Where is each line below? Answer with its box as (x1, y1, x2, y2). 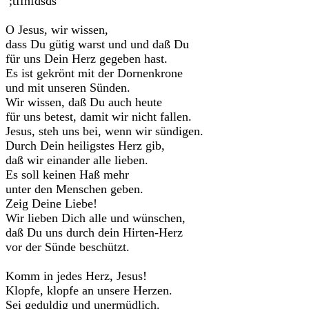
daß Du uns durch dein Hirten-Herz (6, 226, 183, 239)
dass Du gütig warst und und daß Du (6, 37, 189, 51)
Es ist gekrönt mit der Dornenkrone (6, 66, 183, 80)
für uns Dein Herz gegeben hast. (6, 52, 168, 66)
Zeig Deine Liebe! (6, 197, 97, 210)
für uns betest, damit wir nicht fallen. (6, 110, 192, 123)
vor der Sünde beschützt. (6, 240, 130, 254)
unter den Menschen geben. (6, 182, 143, 196)
